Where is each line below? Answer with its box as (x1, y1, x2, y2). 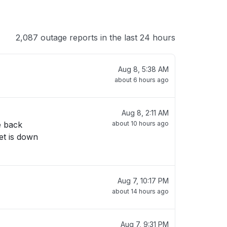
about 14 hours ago (112, 187, 169, 195)
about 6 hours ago (115, 76, 169, 84)
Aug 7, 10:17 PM (118, 176, 169, 185)
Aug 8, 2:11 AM (122, 108, 169, 117)
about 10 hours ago (112, 120, 169, 127)
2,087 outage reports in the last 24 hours (16, 32, 175, 43)
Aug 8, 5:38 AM (118, 65, 169, 73)
